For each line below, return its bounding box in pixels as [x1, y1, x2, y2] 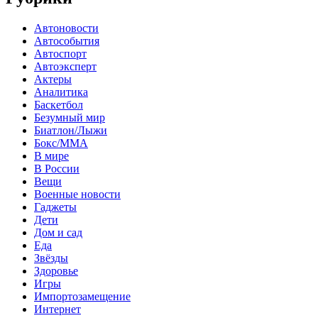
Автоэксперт [34, 60, 97, 72]
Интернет [34, 302, 81, 315]
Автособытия [34, 34, 99, 47]
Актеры [34, 72, 72, 85]
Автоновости [34, 21, 99, 34]
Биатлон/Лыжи [34, 124, 107, 136]
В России [34, 162, 79, 175]
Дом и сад [34, 226, 82, 238]
